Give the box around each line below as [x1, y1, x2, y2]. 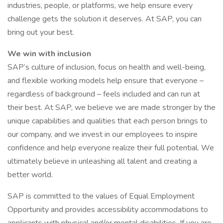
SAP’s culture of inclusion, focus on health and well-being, [7, 62, 206, 73]
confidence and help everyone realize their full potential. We [7, 142, 214, 153]
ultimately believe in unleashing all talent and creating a [7, 156, 197, 167]
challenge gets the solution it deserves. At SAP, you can [7, 13, 202, 24]
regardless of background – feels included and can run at [7, 89, 200, 100]
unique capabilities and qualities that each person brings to [7, 115, 208, 126]
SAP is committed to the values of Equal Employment [7, 191, 195, 202]
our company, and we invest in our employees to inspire [7, 129, 198, 140]
